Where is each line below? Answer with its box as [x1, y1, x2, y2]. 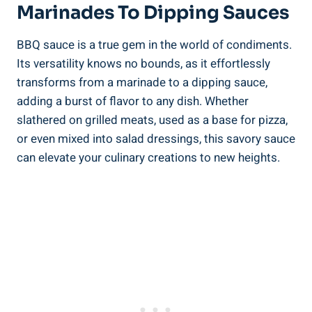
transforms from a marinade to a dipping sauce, [17, 73, 267, 91]
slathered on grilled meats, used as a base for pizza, [17, 111, 288, 129]
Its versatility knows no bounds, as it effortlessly [17, 54, 270, 72]
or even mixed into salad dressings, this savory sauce [17, 130, 295, 148]
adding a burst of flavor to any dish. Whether [17, 92, 249, 110]
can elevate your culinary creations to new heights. [17, 148, 280, 166]
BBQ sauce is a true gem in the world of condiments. [17, 36, 292, 54]
